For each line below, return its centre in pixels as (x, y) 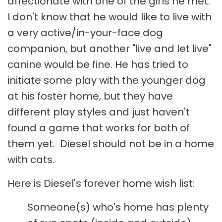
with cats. (31, 160)
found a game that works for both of (99, 128)
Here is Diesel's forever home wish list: (101, 184)
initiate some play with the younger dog (107, 81)
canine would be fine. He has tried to (98, 65)
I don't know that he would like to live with (110, 17)
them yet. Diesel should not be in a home (111, 144)
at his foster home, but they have (90, 96)
